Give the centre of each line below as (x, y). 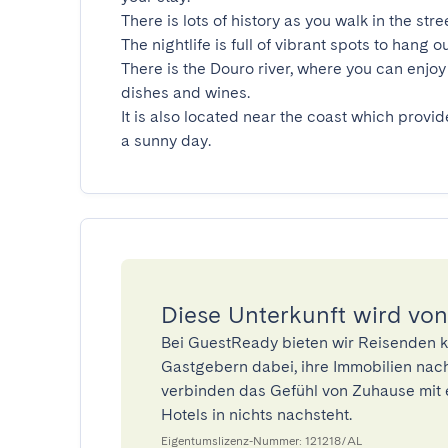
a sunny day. (166, 140)
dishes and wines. (185, 92)
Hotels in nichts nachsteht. (256, 414)
